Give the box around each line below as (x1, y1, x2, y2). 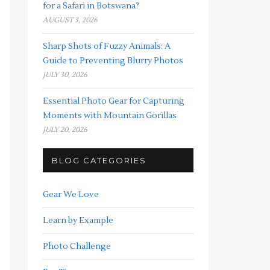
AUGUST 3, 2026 (43, 16, 98, 25)
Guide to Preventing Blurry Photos (43, 55, 183, 66)
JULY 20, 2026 (43, 125, 87, 134)
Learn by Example (43, 215, 113, 226)
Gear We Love (43, 189, 99, 200)
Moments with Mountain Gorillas (43, 110, 177, 121)
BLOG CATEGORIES (52, 155, 146, 165)
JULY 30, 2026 (43, 71, 87, 80)
